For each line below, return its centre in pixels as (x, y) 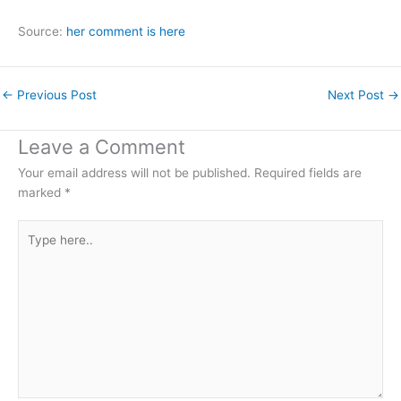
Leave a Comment (102, 146)
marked (41, 192)
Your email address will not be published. (134, 172)
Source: (42, 32)
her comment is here (126, 32)
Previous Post (55, 95)
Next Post (358, 95)
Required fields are (308, 172)
